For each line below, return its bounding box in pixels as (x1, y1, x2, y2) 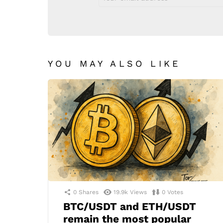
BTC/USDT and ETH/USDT (63, 200, 196, 213)
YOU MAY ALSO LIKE (48, 58, 181, 69)
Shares (79, 188, 99, 196)
